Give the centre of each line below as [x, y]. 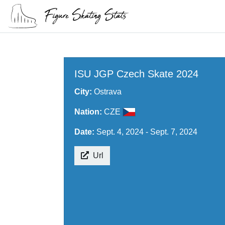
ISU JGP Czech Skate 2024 [136, 74]
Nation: [89, 112]
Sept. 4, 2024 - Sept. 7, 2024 [147, 132]
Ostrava [107, 92]
